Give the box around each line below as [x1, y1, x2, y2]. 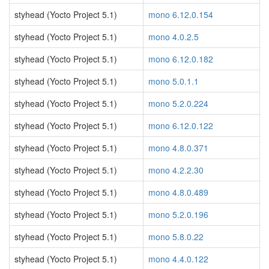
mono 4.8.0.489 [148, 186, 208, 198]
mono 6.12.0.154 [148, 8, 213, 20]
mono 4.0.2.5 [148, 31, 199, 43]
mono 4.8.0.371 [148, 142, 208, 154]
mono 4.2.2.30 [148, 164, 204, 176]
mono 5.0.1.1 [148, 75, 199, 87]
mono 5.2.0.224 [148, 97, 208, 109]
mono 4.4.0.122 [148, 253, 208, 265]
